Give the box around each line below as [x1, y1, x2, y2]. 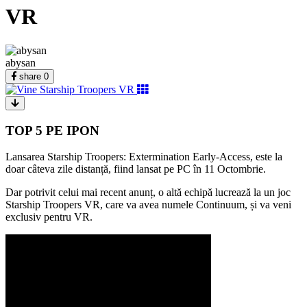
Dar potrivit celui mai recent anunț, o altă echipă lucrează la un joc [5, 186, 291, 199]
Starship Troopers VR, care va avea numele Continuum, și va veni [5, 199, 291, 211]
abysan [5, 56, 36, 69]
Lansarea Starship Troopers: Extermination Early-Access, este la [5, 151, 282, 163]
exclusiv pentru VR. [5, 211, 93, 223]
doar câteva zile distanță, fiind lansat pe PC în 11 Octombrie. [5, 163, 266, 175]
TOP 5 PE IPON [5, 123, 99, 138]
